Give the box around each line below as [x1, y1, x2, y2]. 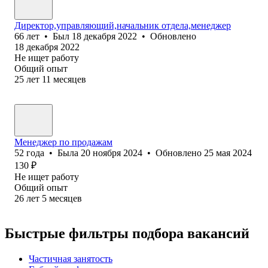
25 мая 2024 [204, 147, 252, 158]
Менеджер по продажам [14, 136, 112, 147]
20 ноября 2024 [81, 147, 142, 158]
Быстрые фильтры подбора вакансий [5, 225, 249, 241]
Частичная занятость [29, 253, 112, 264]
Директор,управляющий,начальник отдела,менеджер [14, 20, 231, 31]
